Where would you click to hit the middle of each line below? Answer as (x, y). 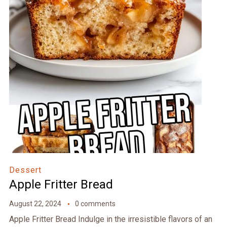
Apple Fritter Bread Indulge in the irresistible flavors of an (110, 219)
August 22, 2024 (35, 204)
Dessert (25, 170)
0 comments (95, 204)
